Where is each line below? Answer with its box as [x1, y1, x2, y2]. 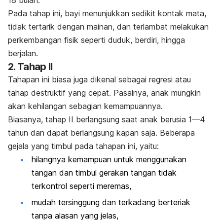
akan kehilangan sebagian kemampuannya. [8, 101, 163, 111]
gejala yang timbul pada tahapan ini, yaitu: [8, 141, 159, 151]
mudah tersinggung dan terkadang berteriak [32, 197, 190, 208]
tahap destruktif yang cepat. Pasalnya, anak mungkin [8, 87, 201, 98]
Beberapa [160, 127, 195, 138]
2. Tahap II [8, 60, 53, 73]
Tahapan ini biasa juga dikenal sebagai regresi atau [8, 74, 191, 84]
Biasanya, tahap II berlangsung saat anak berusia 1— [8, 114, 200, 124]
